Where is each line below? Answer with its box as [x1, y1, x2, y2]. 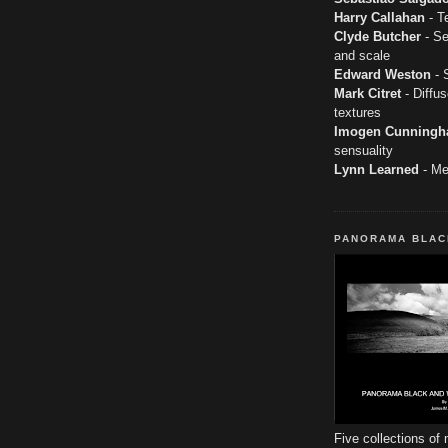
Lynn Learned [334, 161, 419, 177]
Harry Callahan [334, 9, 425, 25]
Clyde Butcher [334, 28, 421, 44]
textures [334, 104, 381, 120]
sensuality [334, 142, 393, 158]
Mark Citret [334, 85, 401, 101]
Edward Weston [334, 66, 431, 82]
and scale [334, 47, 390, 63]
